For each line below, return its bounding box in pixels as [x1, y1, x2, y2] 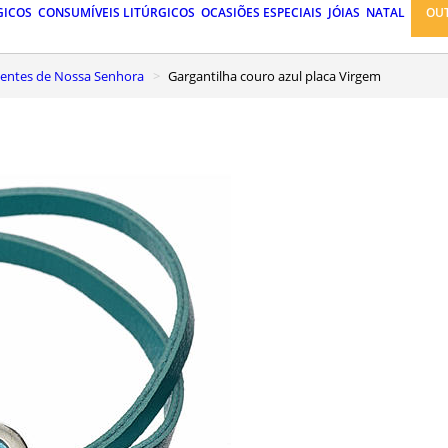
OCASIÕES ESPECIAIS [201, 4, 322, 22]
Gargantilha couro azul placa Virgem [177, 66, 381, 85]
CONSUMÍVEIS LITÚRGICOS [38, 4, 195, 22]
